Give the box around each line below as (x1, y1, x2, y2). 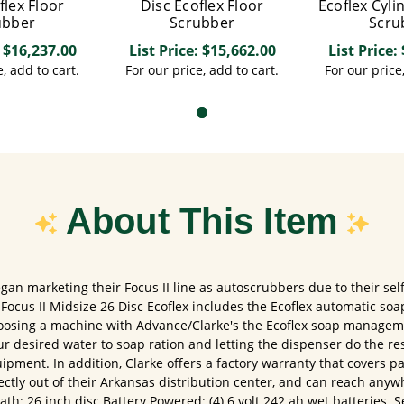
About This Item (65, 200, 339, 241)
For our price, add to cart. (125, 61, 279, 78)
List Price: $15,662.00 (128, 41, 276, 60)
